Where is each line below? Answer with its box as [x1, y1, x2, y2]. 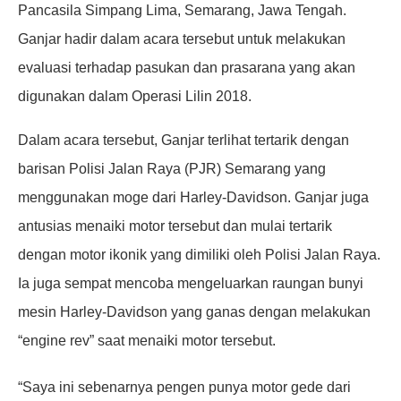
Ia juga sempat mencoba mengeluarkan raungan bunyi [18, 275, 363, 291]
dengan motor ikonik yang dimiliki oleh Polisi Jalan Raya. [18, 246, 380, 262]
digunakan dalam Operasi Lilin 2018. [18, 88, 252, 104]
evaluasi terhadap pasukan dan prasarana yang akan [18, 59, 355, 75]
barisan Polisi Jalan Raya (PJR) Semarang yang [18, 160, 326, 176]
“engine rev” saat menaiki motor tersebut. [18, 332, 276, 348]
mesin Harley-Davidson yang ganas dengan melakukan [18, 303, 371, 320]
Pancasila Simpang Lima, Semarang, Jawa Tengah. [18, 2, 346, 18]
